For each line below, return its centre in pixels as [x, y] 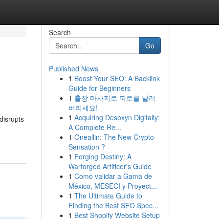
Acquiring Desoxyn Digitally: [117, 117]
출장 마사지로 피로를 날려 [115, 98]
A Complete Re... [95, 127]
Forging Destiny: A [103, 156]
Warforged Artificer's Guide [110, 166]
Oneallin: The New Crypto [114, 137]
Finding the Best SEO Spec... [113, 205]
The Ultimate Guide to [108, 196]
